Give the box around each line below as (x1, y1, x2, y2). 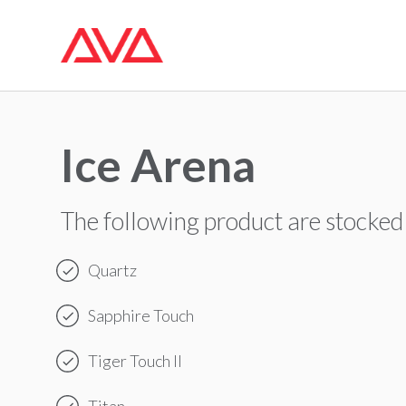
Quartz (88, 259, 138, 280)
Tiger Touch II (88, 350, 183, 371)
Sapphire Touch (88, 304, 195, 325)
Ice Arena (61, 138, 256, 192)
